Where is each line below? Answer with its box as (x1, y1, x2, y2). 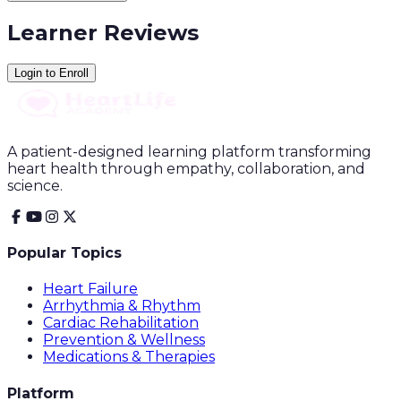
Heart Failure (43, 280, 138, 298)
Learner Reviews (7, 19, 199, 46)
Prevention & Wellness (43, 331, 205, 349)
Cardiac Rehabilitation (43, 314, 199, 332)
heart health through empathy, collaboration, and (7, 159, 365, 177)
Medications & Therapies (43, 348, 215, 366)
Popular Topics (7, 244, 122, 262)
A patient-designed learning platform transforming (7, 142, 371, 160)
